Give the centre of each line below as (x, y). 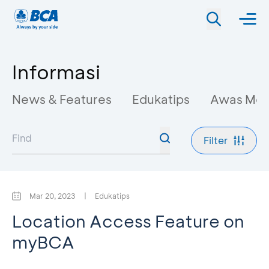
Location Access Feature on (128, 221)
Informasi (56, 71)
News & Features (62, 99)
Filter (216, 140)
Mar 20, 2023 (53, 196)
